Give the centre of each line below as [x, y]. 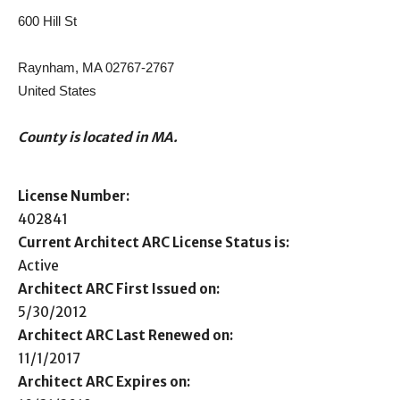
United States [57, 91]
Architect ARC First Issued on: [119, 289]
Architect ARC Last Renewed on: [125, 335]
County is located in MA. [98, 137]
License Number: [74, 196]
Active [38, 266]
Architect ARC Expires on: [104, 382]
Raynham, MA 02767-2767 [96, 67]
